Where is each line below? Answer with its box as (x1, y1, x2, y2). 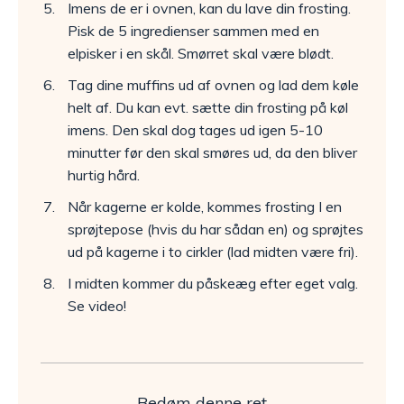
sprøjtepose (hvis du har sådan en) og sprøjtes (68, 220, 363, 238)
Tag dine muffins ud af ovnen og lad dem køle (68, 76, 359, 94)
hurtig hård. (68, 166, 140, 184)
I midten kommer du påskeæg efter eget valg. (68, 274, 358, 292)
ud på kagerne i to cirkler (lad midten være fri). (68, 243, 358, 261)
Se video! (68, 297, 126, 315)
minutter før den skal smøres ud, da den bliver (68, 143, 357, 161)
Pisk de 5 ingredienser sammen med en (68, 22, 319, 40)
